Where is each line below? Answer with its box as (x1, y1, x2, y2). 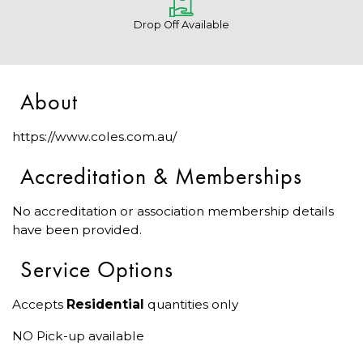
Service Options (20, 255, 173, 284)
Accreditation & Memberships (20, 162, 302, 191)
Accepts (12, 297, 66, 313)
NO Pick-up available (12, 328, 144, 344)
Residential (66, 297, 144, 313)
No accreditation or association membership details (12, 203, 334, 220)
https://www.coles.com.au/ (12, 129, 177, 145)
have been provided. (12, 222, 142, 238)
